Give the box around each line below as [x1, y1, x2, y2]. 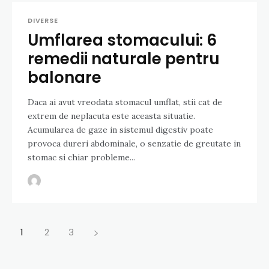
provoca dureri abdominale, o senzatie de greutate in [28, 138, 241, 150]
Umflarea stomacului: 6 [28, 29, 217, 52]
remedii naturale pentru [28, 48, 220, 70]
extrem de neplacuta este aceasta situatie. [28, 110, 195, 122]
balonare [28, 67, 101, 89]
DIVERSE [28, 16, 58, 26]
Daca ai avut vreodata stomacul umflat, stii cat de [28, 97, 222, 108]
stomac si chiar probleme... [28, 152, 135, 163]
